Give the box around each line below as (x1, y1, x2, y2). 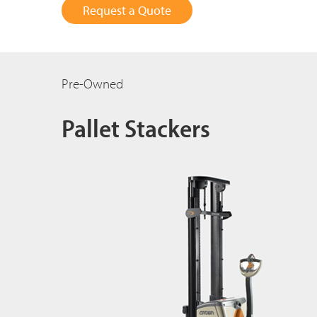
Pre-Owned (62, 75, 123, 93)
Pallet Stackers (62, 111, 210, 144)
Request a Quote (83, 2, 171, 19)
